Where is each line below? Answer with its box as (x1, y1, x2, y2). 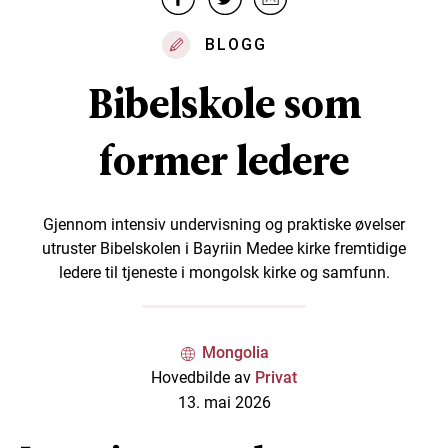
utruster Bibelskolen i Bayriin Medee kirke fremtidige (42, 239, 406, 259)
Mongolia (202, 343, 269, 363)
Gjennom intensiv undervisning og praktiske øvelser (43, 215, 405, 235)
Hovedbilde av (151, 368, 255, 388)
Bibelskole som (87, 76, 361, 133)
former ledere (99, 133, 349, 190)
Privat (255, 368, 297, 388)
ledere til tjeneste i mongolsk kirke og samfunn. (58, 263, 390, 283)
